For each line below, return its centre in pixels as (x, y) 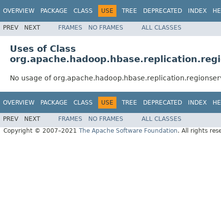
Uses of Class (43, 48)
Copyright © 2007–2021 (41, 131)
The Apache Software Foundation (128, 131)
